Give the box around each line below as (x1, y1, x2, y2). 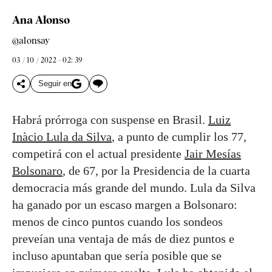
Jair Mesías (185, 146, 241, 160)
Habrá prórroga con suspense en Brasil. (12, 112, 208, 126)
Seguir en (38, 79, 72, 89)
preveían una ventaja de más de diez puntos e (12, 231, 234, 245)
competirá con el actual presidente (12, 146, 185, 160)
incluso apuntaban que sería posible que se (12, 248, 222, 262)
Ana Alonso (12, 13, 70, 26)
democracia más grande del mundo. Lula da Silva (12, 180, 256, 194)
